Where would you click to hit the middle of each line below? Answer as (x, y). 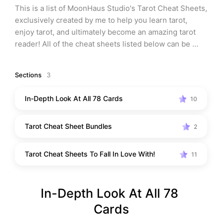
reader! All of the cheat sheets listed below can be (103, 44)
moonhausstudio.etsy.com (138, 56)
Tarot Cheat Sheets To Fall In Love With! (90, 154)
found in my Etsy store (55, 56)
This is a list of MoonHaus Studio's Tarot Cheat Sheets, (111, 8)
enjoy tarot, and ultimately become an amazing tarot (105, 32)
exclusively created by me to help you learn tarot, (101, 20)
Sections (28, 75)
